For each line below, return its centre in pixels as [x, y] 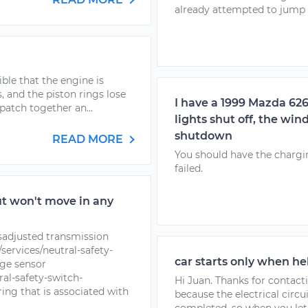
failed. [189, 168]
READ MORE [89, 139]
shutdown [203, 136]
